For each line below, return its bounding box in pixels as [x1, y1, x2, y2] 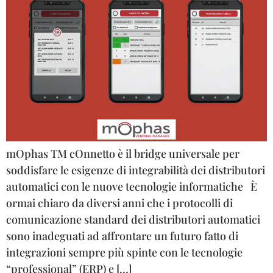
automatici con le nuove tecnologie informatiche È [6, 179, 257, 194]
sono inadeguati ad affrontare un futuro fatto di [6, 228, 238, 243]
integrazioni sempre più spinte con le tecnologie [6, 244, 243, 260]
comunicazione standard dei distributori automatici [6, 211, 260, 227]
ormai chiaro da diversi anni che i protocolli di [6, 195, 233, 210]
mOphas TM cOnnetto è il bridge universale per [6, 146, 239, 161]
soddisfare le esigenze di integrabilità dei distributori [6, 162, 265, 177]
